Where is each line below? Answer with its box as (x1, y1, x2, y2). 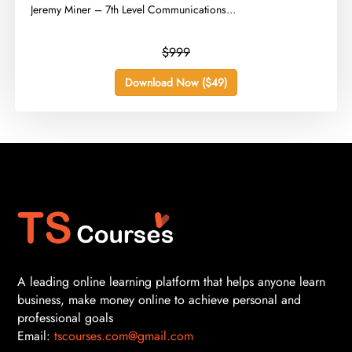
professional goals (17, 308, 113, 327)
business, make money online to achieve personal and (17, 290, 301, 309)
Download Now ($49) (125, 75, 227, 91)
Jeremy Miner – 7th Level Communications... (31, 2, 236, 18)
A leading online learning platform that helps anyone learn (17, 272, 325, 291)
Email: (17, 326, 54, 345)
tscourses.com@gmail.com (54, 326, 193, 345)
